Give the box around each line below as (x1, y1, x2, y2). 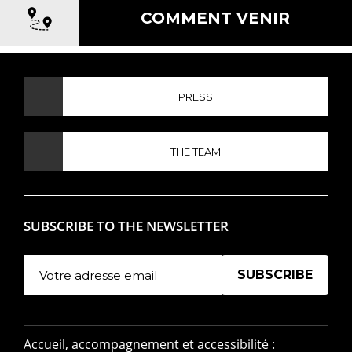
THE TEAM (170, 145, 221, 158)
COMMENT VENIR (141, 9, 290, 27)
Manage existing (222, 295, 319, 310)
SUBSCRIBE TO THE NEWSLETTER (24, 217, 229, 235)
